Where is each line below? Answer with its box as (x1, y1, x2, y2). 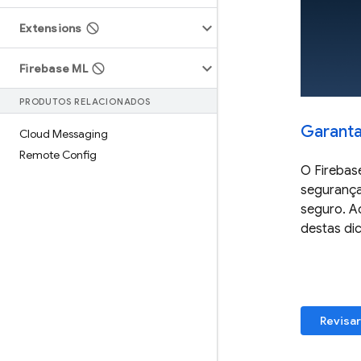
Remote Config (19, 147, 97, 162)
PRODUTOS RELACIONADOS (19, 96, 151, 107)
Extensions (19, 21, 82, 35)
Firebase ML (19, 61, 88, 76)
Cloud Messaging (19, 127, 108, 141)
